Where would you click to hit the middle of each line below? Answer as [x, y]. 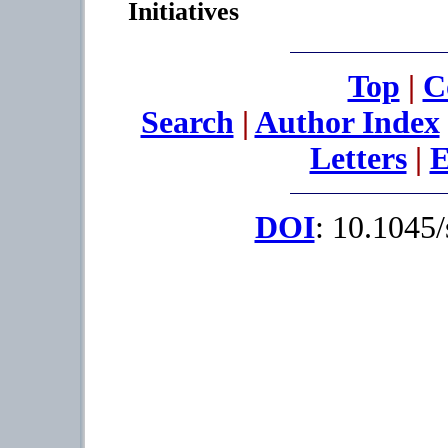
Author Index [347, 122]
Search [187, 122]
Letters [358, 158]
